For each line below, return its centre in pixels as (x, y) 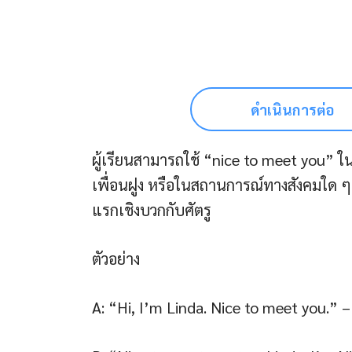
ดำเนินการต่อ (292, 109)
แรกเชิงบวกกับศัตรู (152, 210)
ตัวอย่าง (116, 259)
